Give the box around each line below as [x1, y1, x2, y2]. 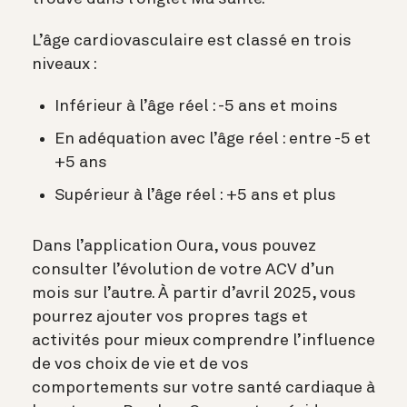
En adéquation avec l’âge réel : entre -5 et [55, 131, 371, 147]
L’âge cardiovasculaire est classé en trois [32, 33, 352, 49]
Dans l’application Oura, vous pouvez [32, 238, 316, 254]
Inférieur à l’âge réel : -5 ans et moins [55, 98, 338, 114]
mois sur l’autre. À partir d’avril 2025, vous [32, 285, 356, 302]
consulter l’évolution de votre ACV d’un [32, 262, 334, 278]
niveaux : [32, 56, 97, 73]
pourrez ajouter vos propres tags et [32, 309, 308, 325]
